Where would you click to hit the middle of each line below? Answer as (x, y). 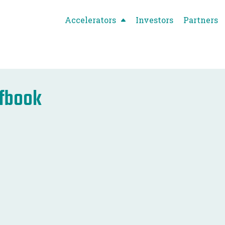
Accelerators (90, 20)
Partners (201, 20)
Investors (154, 20)
